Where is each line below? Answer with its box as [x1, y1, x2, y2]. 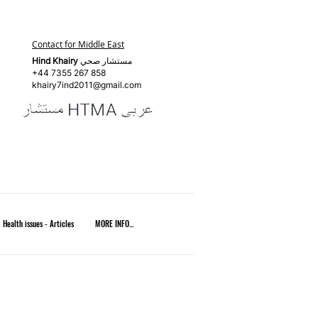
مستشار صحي [80, 55, 132, 66]
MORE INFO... [94, 218, 133, 229]
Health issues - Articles [2, 218, 74, 229]
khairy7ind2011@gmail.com [32, 79, 141, 90]
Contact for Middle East [32, 38, 124, 50]
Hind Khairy [32, 55, 80, 66]
